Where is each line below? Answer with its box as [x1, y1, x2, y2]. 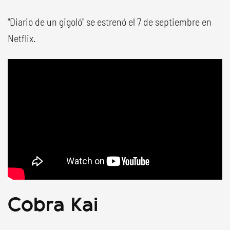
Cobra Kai [8, 188, 98, 218]
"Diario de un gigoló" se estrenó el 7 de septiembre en [8, 15, 212, 28]
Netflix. [8, 32, 36, 45]
